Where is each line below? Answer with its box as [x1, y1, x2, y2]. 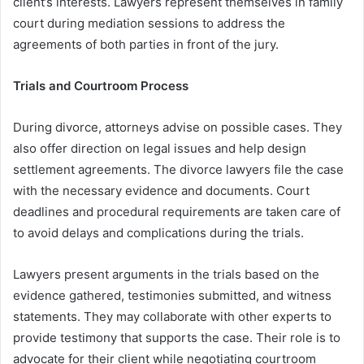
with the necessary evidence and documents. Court [13, 183, 310, 199]
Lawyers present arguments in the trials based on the [13, 266, 319, 283]
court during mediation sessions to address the [13, 15, 285, 32]
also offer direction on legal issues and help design [13, 141, 306, 157]
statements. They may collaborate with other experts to [13, 309, 331, 325]
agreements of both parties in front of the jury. [13, 37, 279, 53]
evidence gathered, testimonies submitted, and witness [13, 288, 331, 304]
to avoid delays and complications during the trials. [13, 225, 307, 241]
